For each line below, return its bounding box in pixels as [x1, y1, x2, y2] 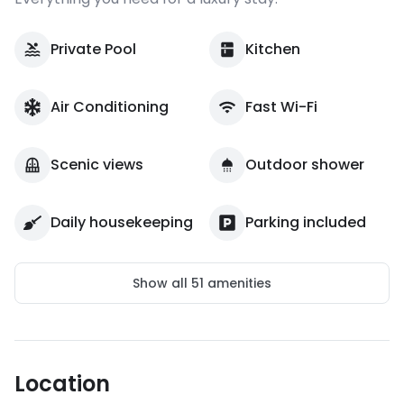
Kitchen [245, 39, 300, 60]
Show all [133, 274, 191, 292]
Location [14, 369, 110, 399]
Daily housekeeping [50, 212, 193, 233]
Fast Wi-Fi [245, 96, 317, 117]
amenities [204, 274, 271, 292]
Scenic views [50, 154, 143, 175]
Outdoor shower [245, 154, 364, 175]
